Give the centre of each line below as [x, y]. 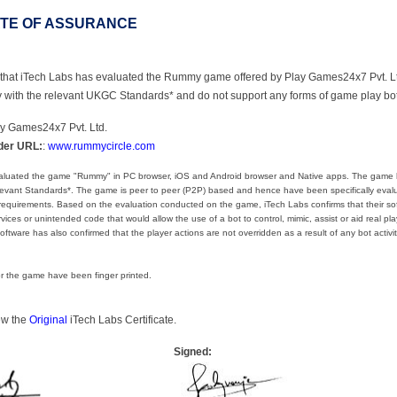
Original [48, 319]
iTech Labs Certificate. [122, 319]
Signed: [193, 351]
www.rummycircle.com [101, 146]
